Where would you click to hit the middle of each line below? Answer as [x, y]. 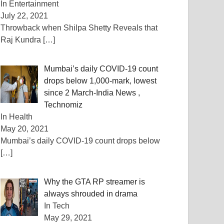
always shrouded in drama [91, 194]
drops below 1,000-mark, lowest [100, 81]
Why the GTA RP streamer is [95, 182]
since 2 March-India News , [92, 93]
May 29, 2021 [68, 218]
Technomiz [63, 105]
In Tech [57, 206]
